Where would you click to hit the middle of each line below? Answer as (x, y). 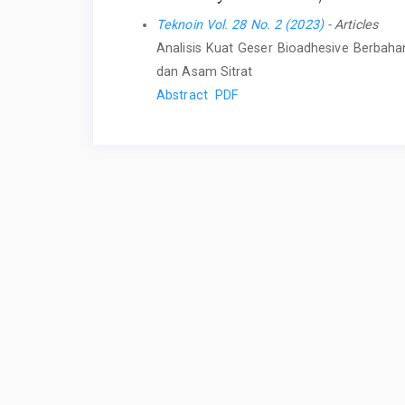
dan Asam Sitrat (205, 71)
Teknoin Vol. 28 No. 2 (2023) (240, 24)
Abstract (182, 94)
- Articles (350, 24)
